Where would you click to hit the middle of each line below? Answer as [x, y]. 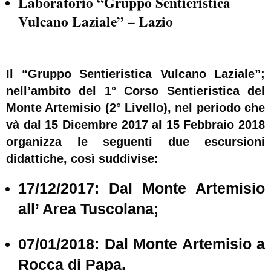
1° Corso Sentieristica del [185, 90]
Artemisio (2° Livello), [108, 107]
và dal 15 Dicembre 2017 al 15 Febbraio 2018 [135, 124]
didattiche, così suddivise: [82, 158]
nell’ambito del [55, 90]
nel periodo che [218, 107]
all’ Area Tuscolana [86, 209]
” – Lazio [145, 21]
